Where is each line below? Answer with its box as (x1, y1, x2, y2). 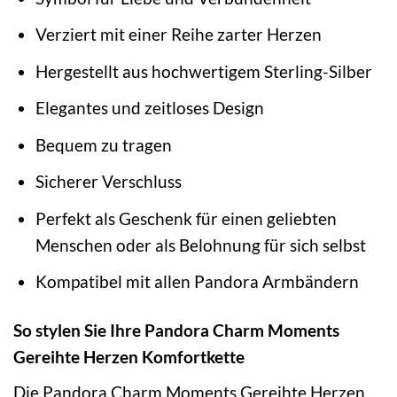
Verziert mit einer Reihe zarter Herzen (35, 24, 322, 45)
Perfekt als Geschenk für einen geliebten (35, 207, 337, 229)
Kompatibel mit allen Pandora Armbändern (35, 271, 359, 292)
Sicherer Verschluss (35, 171, 182, 192)
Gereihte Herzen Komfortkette (13, 346, 245, 368)
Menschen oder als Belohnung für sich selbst (35, 234, 366, 255)
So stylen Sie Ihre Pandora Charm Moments (13, 320, 339, 341)
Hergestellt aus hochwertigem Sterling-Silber (35, 60, 372, 82)
